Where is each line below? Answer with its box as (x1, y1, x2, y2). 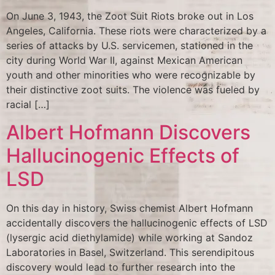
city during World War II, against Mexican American (6, 54, 242, 67)
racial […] (6, 98, 50, 111)
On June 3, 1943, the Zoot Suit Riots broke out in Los (6, 10, 254, 23)
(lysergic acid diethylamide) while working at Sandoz (6, 231, 253, 244)
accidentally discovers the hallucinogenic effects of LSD (6, 216, 268, 229)
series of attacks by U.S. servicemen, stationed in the (6, 39, 253, 52)
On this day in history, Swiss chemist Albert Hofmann (6, 201, 253, 214)
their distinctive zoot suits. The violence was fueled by (6, 83, 260, 96)
